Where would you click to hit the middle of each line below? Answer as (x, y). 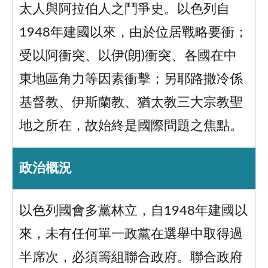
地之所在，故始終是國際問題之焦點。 (131, 126)
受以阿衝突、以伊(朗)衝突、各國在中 (128, 56)
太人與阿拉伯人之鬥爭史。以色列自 (124, 10)
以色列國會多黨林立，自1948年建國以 (133, 211)
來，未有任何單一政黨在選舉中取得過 (131, 234)
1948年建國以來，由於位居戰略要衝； (133, 33)
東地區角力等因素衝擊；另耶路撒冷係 (131, 80)
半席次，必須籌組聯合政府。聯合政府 (131, 258)
